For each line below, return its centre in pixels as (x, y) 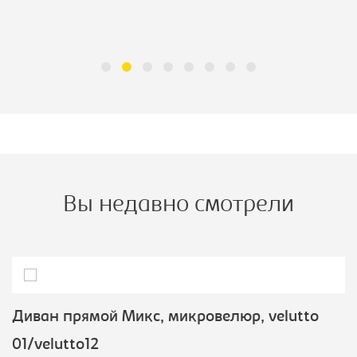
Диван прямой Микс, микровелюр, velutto (165, 318)
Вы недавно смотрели (178, 206)
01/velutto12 (55, 345)
